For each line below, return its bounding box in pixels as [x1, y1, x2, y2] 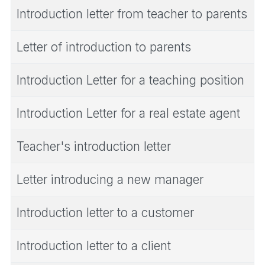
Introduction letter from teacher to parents [17, 6, 247, 21]
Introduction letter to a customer [17, 205, 194, 220]
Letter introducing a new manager [17, 172, 203, 187]
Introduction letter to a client [17, 238, 171, 253]
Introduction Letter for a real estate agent [17, 105, 240, 121]
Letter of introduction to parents [17, 39, 191, 54]
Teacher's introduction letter [17, 138, 171, 154]
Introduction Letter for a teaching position [17, 72, 244, 88]
